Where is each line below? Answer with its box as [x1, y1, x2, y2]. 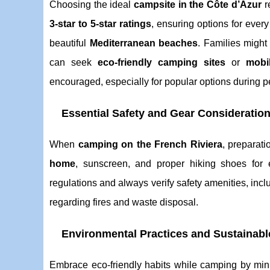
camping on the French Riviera [78, 139, 222, 149]
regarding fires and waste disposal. [49, 197, 198, 207]
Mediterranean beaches [89, 38, 198, 48]
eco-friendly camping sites [98, 57, 226, 67]
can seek [49, 57, 98, 67]
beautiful [49, 38, 90, 48]
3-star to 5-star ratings [49, 19, 151, 29]
